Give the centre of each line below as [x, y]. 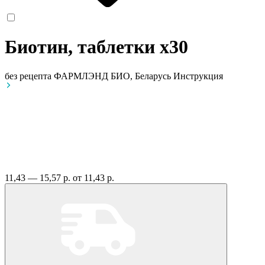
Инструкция [198, 76]
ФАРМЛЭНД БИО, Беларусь [114, 76]
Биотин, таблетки [82, 47]
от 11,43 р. [93, 177]
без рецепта [28, 76]
